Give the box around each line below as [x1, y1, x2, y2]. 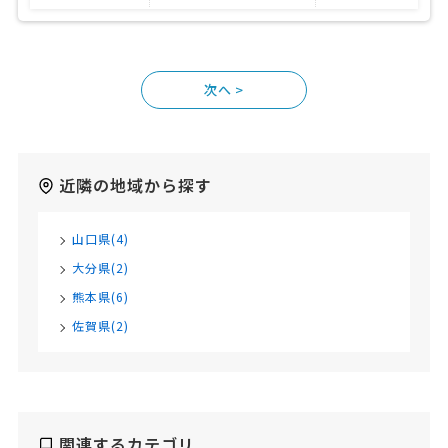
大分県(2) [71, 259, 129, 277]
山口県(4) [71, 230, 129, 248]
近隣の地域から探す [58, 173, 212, 198]
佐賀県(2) [71, 317, 129, 335]
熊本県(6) [71, 288, 129, 306]
